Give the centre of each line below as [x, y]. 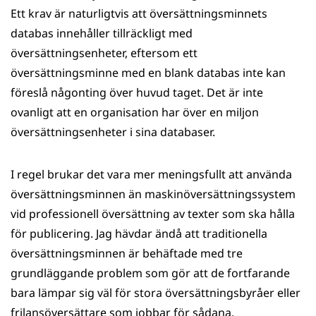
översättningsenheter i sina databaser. [113, 132]
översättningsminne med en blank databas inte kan [148, 73]
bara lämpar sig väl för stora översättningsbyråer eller [156, 293]
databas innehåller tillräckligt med [102, 33]
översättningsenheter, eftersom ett [104, 53]
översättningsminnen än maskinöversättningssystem [153, 194]
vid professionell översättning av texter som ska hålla [153, 214]
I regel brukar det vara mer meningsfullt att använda [151, 174]
